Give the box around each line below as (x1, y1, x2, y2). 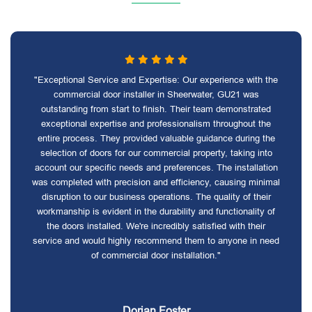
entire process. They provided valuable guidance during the (37, 133, 275, 143)
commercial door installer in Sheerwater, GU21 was (53, 89, 259, 100)
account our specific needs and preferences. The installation (34, 162, 278, 173)
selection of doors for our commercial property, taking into (40, 148, 272, 158)
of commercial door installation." (91, 250, 221, 260)
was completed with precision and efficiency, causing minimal (32, 177, 280, 187)
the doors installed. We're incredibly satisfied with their (47, 221, 265, 231)
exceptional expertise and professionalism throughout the (41, 118, 271, 129)
